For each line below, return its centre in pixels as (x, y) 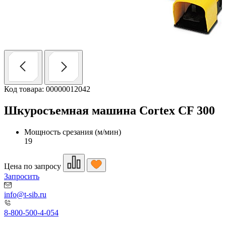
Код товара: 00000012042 (47, 89)
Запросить (22, 176)
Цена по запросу (33, 166)
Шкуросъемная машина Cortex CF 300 (109, 110)
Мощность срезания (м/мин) (73, 132)
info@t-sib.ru (25, 194)
